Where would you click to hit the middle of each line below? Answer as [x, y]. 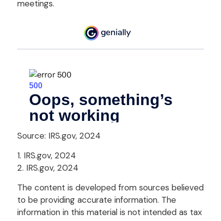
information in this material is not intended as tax [110, 212]
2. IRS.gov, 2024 [48, 167]
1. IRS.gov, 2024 [47, 155]
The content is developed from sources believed [110, 187]
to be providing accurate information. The [97, 200]
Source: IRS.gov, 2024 [59, 135]
